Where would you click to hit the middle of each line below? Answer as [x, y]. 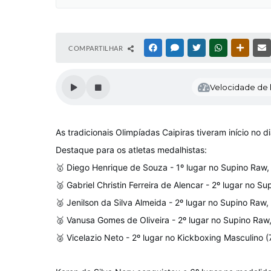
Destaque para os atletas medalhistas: [131, 150]
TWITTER [217, 48]
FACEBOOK [177, 48]
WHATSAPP [242, 48]
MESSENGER [200, 48]
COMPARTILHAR [96, 48]
